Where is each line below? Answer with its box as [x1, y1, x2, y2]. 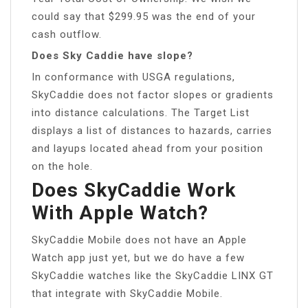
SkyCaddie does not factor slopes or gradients [32, 88, 274, 101]
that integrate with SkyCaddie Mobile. [32, 287, 223, 300]
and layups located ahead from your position [32, 142, 263, 155]
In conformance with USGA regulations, [32, 70, 235, 83]
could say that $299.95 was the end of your [32, 10, 256, 23]
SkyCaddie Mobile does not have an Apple [32, 233, 247, 246]
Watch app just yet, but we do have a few [32, 251, 245, 264]
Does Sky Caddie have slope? [32, 49, 193, 62]
